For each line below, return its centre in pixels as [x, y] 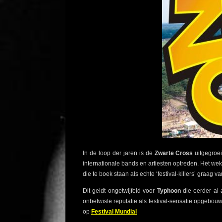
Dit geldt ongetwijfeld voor [120, 191]
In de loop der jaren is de [119, 153]
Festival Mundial [114, 212]
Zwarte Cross [174, 153]
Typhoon [169, 191]
